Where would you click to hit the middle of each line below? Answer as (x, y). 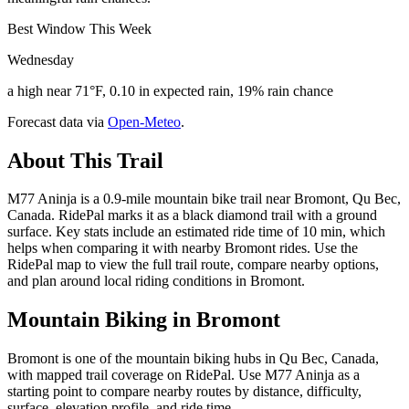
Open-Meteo (144, 121)
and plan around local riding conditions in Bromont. (156, 281)
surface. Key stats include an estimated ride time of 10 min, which (196, 232)
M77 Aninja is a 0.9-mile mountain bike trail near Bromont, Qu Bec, (204, 199)
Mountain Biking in (102, 320)
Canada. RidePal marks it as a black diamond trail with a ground (192, 215)
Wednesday (41, 59)
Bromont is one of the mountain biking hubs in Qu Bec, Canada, (193, 359)
